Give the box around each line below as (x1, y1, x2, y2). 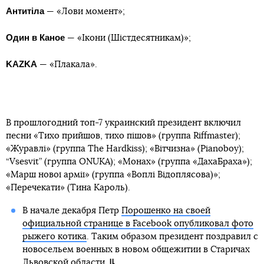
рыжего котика (22, 232, 87, 242)
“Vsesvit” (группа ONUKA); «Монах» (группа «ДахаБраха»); (6, 157, 252, 167)
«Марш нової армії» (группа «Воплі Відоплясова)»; (6, 170, 220, 180)
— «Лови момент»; (47, 7, 125, 16)
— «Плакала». (37, 60, 97, 70)
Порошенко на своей (121, 206, 210, 216)
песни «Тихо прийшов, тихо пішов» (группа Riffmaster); (6, 131, 240, 141)
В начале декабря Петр (22, 206, 121, 216)
